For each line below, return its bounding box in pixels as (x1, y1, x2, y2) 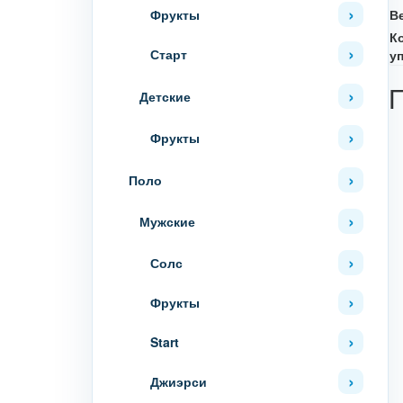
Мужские (139, 212, 195, 230)
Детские (139, 87, 191, 105)
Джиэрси (150, 372, 207, 390)
